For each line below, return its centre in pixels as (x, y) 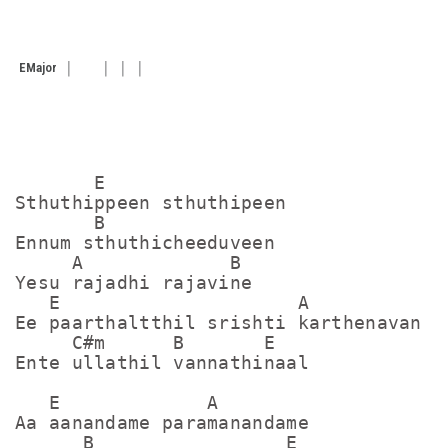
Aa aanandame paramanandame (162, 422)
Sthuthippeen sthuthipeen (151, 202)
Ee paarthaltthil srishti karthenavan (218, 322)
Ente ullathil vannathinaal (162, 362)
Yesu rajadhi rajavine (134, 282)
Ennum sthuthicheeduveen (145, 242)
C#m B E (145, 342)
